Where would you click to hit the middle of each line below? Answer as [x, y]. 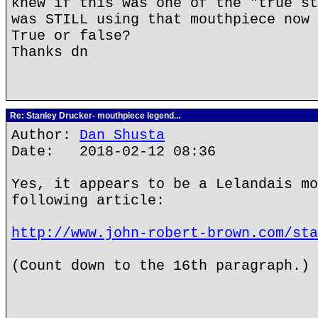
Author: [45, 135]
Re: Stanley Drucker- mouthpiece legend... [94, 116]
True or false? [71, 36]
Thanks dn [50, 52]
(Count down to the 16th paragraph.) [160, 266]
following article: [88, 201]
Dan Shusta [122, 135]
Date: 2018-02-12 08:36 [114, 152]
